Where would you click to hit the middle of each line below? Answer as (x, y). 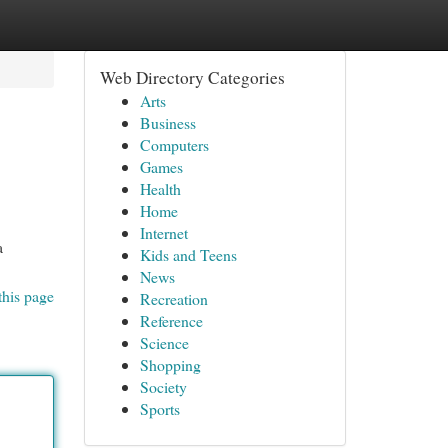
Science (164, 342)
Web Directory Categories (192, 77)
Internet (163, 232)
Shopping (170, 364)
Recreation (173, 298)
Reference (171, 320)
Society (163, 386)
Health (160, 188)
